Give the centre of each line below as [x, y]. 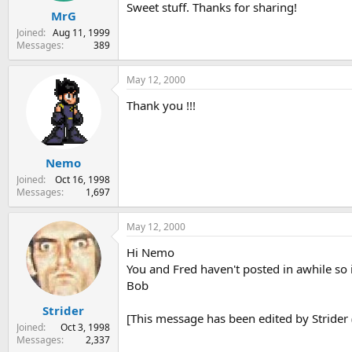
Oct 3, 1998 [85, 327]
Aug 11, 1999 [81, 32]
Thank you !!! [161, 105]
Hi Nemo [150, 253]
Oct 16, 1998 [82, 180]
